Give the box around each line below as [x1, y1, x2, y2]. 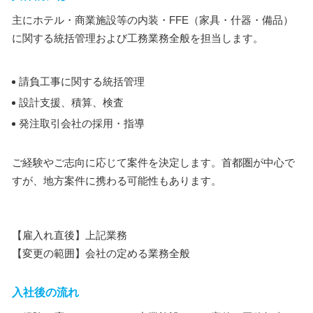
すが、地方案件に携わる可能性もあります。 [12, 174, 221, 187]
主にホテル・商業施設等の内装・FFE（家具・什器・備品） [12, 13, 293, 26]
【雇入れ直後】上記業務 [12, 228, 127, 241]
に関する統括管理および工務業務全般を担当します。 [12, 31, 263, 44]
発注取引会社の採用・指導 [19, 117, 145, 129]
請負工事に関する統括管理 [19, 75, 145, 87]
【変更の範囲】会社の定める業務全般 [12, 247, 190, 259]
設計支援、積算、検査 [19, 96, 124, 108]
